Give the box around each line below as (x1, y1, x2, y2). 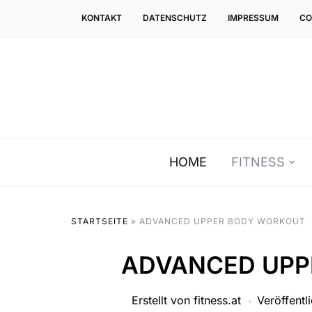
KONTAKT (81, 13, 122, 23)
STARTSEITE (71, 216, 128, 227)
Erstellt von (131, 293, 194, 308)
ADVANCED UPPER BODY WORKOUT (139, 216, 306, 227)
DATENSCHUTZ (143, 13, 207, 23)
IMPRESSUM (228, 13, 279, 23)
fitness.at (193, 293, 241, 308)
